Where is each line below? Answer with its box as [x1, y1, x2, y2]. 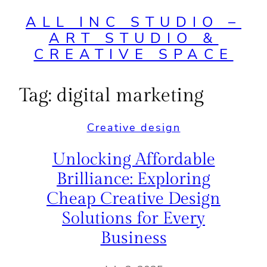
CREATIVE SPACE [33, 45, 234, 64]
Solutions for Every [62, 209, 205, 229]
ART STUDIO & [48, 29, 219, 48]
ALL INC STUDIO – [26, 13, 241, 32]
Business [100, 228, 167, 249]
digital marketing [57, 84, 204, 107]
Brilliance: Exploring [57, 169, 210, 190]
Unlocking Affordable [52, 150, 215, 170]
